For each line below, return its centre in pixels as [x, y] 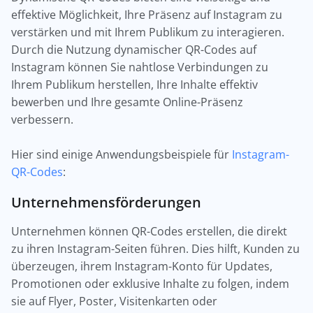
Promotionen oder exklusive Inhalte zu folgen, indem [150, 284]
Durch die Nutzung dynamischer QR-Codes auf [134, 50]
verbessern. [42, 119]
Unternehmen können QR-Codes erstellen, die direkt [149, 231]
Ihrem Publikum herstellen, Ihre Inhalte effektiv [134, 85]
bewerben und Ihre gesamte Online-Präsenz [127, 102]
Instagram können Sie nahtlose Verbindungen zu [140, 67]
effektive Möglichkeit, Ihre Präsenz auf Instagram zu [147, 15]
